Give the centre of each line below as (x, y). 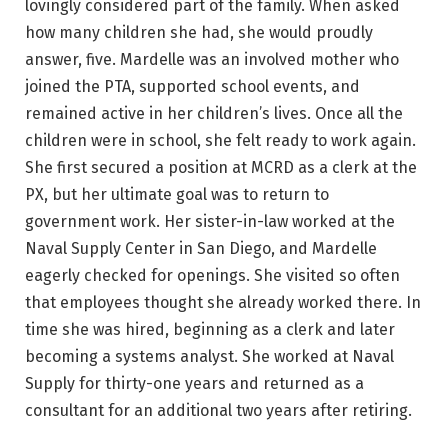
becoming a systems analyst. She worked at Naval (209, 356)
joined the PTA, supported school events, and (192, 86)
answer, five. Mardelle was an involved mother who (212, 59)
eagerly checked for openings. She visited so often (212, 275)
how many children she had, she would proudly (199, 32)
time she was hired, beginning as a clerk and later (210, 329)
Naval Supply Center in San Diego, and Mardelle (201, 248)
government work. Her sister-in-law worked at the (210, 221)
